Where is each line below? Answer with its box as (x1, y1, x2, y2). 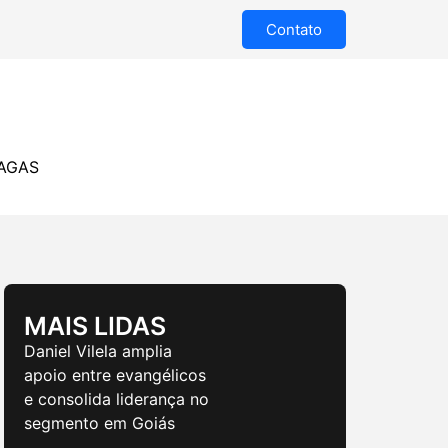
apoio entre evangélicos (24, 365, 206, 385)
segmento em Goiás (24, 413, 175, 433)
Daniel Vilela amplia (24, 341, 172, 361)
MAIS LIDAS (24, 311, 166, 341)
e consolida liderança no (24, 389, 209, 409)
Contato (266, 20, 322, 39)
